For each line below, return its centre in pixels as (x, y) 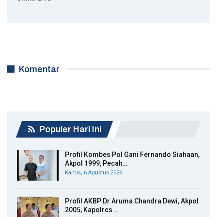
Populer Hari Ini (69, 129)
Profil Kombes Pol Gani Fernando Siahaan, (132, 154)
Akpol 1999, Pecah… (96, 163)
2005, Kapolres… (91, 210)
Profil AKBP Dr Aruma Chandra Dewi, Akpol (132, 201)
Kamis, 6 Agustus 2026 (93, 172)
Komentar (39, 69)
